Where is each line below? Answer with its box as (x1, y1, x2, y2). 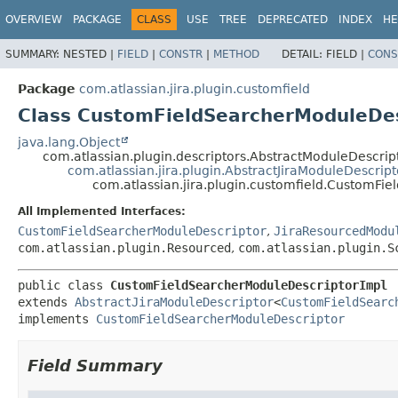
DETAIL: (282, 47, 326, 60)
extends (18, 294, 75, 309)
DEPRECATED (258, 13, 328, 26)
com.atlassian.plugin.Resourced (18, 240, 231, 255)
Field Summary (28, 355, 163, 375)
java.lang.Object (18, 134, 120, 149)
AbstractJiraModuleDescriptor (75, 294, 274, 309)
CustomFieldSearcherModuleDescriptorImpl (110, 277, 387, 292)
